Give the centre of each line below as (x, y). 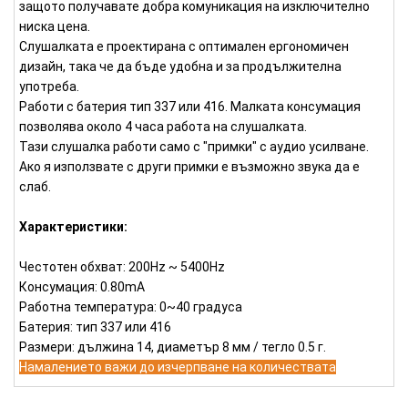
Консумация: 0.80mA (82, 287)
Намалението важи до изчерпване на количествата (178, 367)
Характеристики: (73, 227)
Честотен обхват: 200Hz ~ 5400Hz (122, 267)
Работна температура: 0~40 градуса (131, 307)
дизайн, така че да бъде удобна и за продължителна (180, 67)
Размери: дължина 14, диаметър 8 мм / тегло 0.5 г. (173, 347)
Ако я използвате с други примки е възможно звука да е (189, 167)
